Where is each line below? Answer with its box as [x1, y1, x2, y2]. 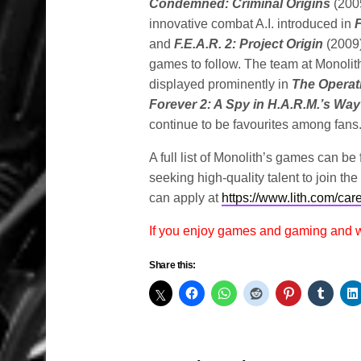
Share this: [149, 259, 197, 271]
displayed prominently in [149, 77, 293, 91]
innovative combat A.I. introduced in [149, 17, 355, 31]
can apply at [149, 191, 222, 205]
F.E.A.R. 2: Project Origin [174, 37, 327, 51]
